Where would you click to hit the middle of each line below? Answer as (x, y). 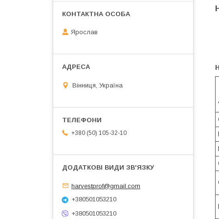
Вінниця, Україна (98, 85)
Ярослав (84, 32)
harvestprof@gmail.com (106, 186)
